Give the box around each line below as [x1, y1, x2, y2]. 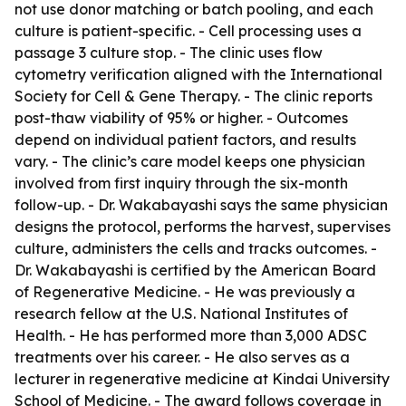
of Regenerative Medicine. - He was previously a [14, 283, 355, 301]
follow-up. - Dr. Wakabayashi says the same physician [14, 196, 388, 214]
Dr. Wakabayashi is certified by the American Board [14, 261, 376, 279]
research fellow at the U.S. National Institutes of [14, 304, 348, 323]
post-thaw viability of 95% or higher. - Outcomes [14, 109, 348, 127]
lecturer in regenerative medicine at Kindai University [14, 370, 390, 388]
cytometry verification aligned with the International [14, 65, 382, 83]
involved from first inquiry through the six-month [14, 174, 348, 192]
